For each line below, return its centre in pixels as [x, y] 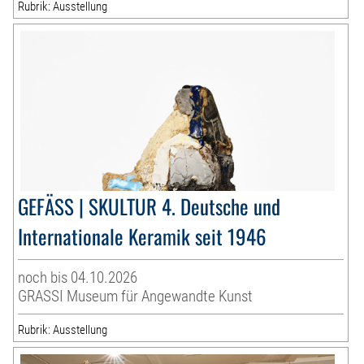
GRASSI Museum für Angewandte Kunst [136, 296]
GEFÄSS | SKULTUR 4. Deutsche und [149, 206]
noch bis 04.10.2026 [78, 277]
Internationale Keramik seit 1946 [143, 236]
